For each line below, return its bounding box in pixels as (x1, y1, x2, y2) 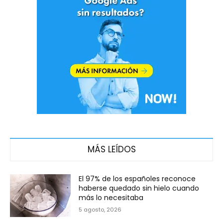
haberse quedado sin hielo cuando (79, 183, 200, 194)
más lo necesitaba (79, 193, 144, 203)
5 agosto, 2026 (79, 206, 122, 214)
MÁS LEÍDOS (87, 143, 136, 156)
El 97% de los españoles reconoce (79, 174, 196, 184)
